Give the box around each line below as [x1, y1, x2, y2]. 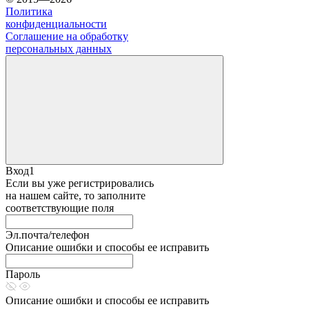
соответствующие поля [6, 202, 114, 215]
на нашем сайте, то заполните [6, 190, 146, 202]
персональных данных [6, 43, 112, 55]
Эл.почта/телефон [6, 229, 90, 241]
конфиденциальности [6, 18, 107, 30]
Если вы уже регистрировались [6, 177, 154, 190]
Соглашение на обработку [6, 30, 128, 43]
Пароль [6, 268, 40, 281]
